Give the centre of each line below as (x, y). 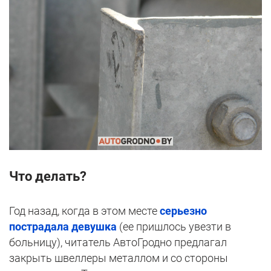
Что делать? (48, 177)
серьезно (183, 211)
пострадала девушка (63, 227)
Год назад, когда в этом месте (84, 211)
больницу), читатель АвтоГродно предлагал (118, 243)
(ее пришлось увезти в (174, 227)
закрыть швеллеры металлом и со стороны (119, 258)
